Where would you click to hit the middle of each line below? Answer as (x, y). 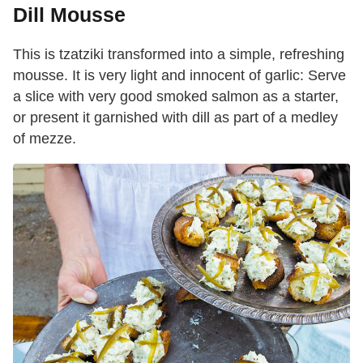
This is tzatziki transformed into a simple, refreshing (179, 55)
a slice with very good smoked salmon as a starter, (176, 97)
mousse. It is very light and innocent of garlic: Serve (179, 76)
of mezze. (45, 139)
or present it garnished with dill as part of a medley (175, 118)
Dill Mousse (69, 15)
